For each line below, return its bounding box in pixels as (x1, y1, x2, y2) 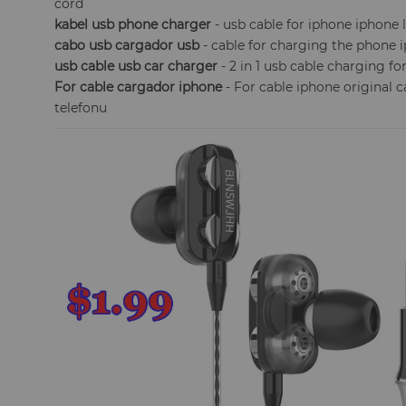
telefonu (54, 100, 108, 116)
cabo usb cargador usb (54, 37, 200, 53)
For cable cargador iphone (54, 79, 223, 95)
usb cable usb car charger (54, 58, 218, 74)
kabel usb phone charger (54, 16, 212, 33)
